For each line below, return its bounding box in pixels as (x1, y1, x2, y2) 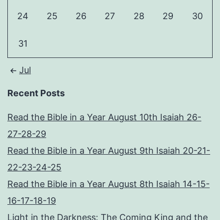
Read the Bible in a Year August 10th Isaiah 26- (7, 112, 201, 123)
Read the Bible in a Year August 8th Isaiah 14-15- (7, 179, 210, 190)
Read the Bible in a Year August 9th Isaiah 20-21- (7, 145, 210, 156)
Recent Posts (7, 88, 65, 99)
